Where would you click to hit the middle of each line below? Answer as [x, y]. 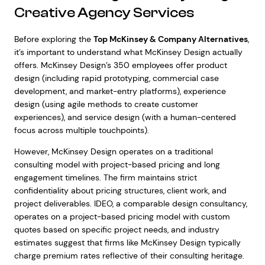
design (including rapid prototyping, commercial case [116, 78]
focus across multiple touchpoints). [81, 130]
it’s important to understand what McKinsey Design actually [128, 52]
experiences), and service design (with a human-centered [125, 117]
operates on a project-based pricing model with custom [122, 216]
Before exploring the [54, 39]
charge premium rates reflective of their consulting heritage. [129, 256]
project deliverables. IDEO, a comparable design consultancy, [130, 203]
